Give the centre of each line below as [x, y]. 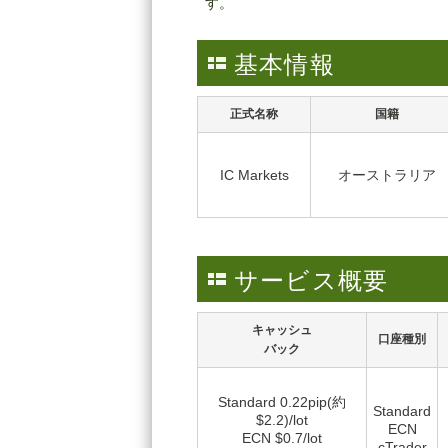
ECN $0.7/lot [282, 438]
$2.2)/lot [282, 420]
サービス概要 [311, 281]
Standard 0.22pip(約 [282, 402]
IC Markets [254, 175]
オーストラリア [387, 175]
